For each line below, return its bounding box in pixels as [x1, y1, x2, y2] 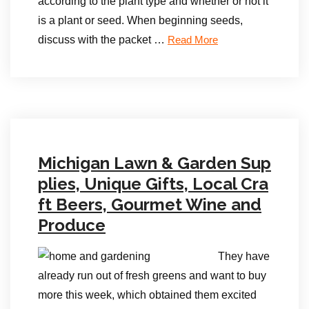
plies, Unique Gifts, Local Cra [38, 174, 268, 194]
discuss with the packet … [38, 34, 168, 46]
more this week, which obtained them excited [38, 289, 257, 301]
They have [218, 250, 270, 262]
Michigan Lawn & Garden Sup [38, 153, 271, 173]
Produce [38, 215, 106, 235]
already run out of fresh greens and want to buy [38, 270, 266, 281]
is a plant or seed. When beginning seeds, [38, 14, 243, 26]
